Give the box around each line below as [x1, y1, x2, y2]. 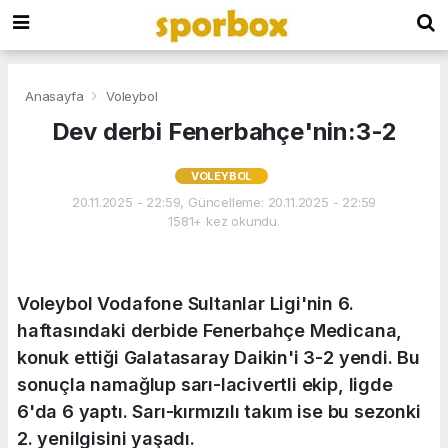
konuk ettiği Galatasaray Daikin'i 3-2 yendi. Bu [17, 346, 420, 368]
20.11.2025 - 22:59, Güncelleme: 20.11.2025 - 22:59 [71, 193, 377, 210]
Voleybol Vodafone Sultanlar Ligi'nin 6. [17, 292, 354, 314]
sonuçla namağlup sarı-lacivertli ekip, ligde [17, 373, 393, 395]
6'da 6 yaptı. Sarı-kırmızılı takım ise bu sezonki [17, 400, 421, 422]
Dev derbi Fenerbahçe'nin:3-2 [51, 116, 397, 146]
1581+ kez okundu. [168, 212, 280, 229]
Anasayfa [25, 87, 88, 104]
